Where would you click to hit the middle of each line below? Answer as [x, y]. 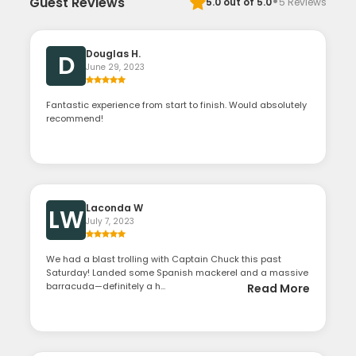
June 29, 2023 [116, 68]
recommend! [75, 119]
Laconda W [115, 208]
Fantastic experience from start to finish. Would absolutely [177, 105]
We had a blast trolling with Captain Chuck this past [164, 259]
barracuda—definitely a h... [106, 286]
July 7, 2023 [110, 222]
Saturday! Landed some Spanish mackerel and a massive [178, 273]
